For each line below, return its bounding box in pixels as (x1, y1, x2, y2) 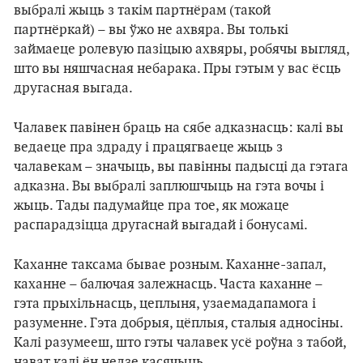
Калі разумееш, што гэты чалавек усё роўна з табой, (14, 335, 346, 351)
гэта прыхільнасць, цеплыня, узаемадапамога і (14, 296, 316, 312)
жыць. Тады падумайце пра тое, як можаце (14, 198, 289, 214)
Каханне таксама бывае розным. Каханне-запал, (14, 257, 326, 273)
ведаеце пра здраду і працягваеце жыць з (14, 139, 283, 156)
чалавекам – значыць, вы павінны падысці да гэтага (14, 159, 348, 175)
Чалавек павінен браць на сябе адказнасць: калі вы (14, 120, 344, 136)
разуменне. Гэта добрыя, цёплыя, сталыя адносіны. (14, 315, 343, 331)
